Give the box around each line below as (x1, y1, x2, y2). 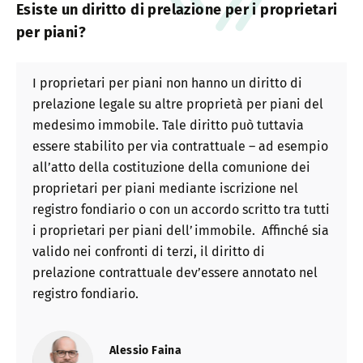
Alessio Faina (109, 344, 182, 358)
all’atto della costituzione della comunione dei (32, 159, 310, 175)
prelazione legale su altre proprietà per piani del (32, 96, 323, 112)
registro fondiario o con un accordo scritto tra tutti (32, 201, 330, 217)
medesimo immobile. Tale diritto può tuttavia (32, 117, 304, 133)
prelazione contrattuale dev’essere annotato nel (32, 264, 318, 280)
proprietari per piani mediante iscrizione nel (32, 180, 298, 196)
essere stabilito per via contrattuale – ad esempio (32, 138, 328, 154)
